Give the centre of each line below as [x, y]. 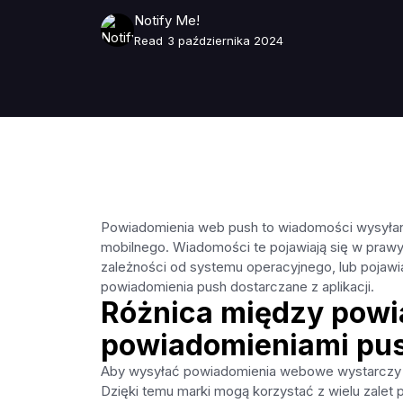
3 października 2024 [225, 40]
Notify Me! [167, 20]
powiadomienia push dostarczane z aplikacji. [237, 287]
